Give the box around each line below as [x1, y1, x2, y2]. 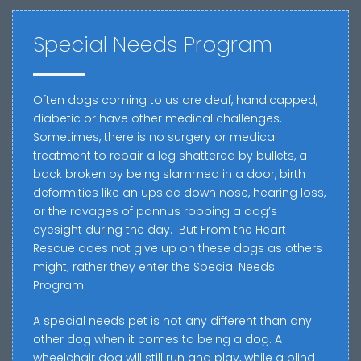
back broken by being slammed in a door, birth [33, 166, 305, 183]
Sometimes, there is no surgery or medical [33, 129, 277, 146]
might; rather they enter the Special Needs [33, 259, 275, 276]
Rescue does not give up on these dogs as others [33, 240, 322, 257]
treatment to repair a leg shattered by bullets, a [33, 147, 307, 164]
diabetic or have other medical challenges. [33, 110, 282, 127]
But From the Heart [179, 222, 286, 239]
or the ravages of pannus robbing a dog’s [33, 203, 277, 220]
